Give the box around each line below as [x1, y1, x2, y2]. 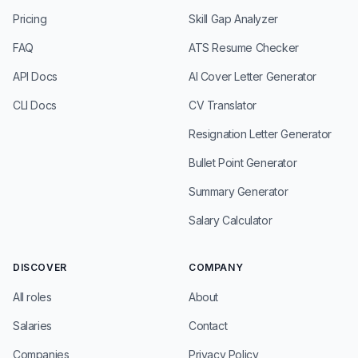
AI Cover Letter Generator [189, 70, 316, 83]
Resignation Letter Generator [189, 127, 332, 141]
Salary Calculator [189, 213, 272, 227]
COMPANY [189, 261, 244, 273]
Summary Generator [189, 185, 288, 198]
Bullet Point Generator [189, 156, 297, 169]
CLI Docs [13, 98, 57, 112]
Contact [189, 319, 228, 332]
